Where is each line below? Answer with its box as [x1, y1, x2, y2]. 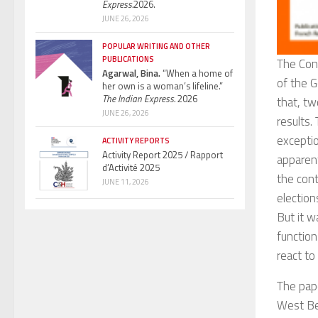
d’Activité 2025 [102, 160, 160, 175]
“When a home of [160, 65, 233, 80]
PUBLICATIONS [102, 53, 154, 65]
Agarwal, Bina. [102, 65, 160, 80]
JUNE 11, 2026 [102, 175, 149, 187]
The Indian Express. [102, 91, 175, 106]
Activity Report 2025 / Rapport [102, 147, 223, 162]
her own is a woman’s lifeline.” [102, 78, 223, 93]
